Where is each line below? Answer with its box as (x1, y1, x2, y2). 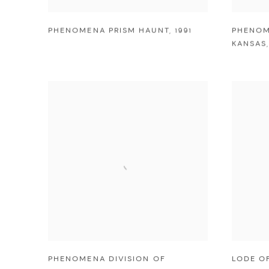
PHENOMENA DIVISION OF (48, 254, 166, 264)
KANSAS (232, 39, 267, 49)
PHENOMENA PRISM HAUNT (48, 26, 169, 35)
